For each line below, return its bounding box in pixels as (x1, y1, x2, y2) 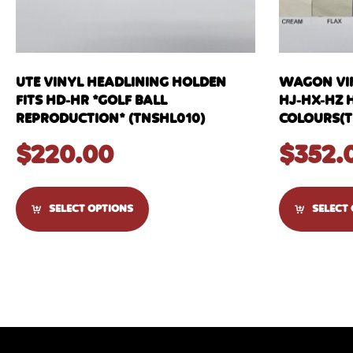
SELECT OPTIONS (49, 203, 133, 214)
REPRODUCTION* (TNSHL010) (16, 111, 205, 126)
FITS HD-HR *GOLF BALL (16, 93, 167, 108)
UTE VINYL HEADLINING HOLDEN (16, 75, 226, 90)
